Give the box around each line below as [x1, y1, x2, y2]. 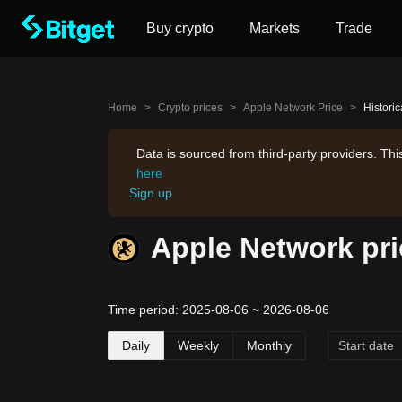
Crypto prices [158, 101, 223, 114]
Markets [249, 21, 300, 36]
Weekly [178, 338, 219, 354]
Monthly [247, 338, 292, 354]
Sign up [129, 186, 172, 200]
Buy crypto [146, 21, 214, 36]
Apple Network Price [243, 101, 343, 114]
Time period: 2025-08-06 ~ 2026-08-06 [108, 302, 329, 317]
